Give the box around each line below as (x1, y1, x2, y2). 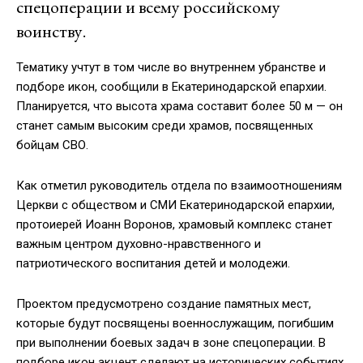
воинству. (16, 19, 86, 44)
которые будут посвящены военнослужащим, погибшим (16, 316, 334, 331)
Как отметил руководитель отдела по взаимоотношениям (16, 178, 342, 194)
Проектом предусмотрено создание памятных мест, (16, 297, 311, 312)
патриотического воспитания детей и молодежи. (16, 256, 290, 271)
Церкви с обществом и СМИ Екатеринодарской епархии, (16, 198, 335, 213)
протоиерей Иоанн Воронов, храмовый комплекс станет (16, 217, 332, 233)
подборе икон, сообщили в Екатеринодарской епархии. (16, 79, 327, 95)
